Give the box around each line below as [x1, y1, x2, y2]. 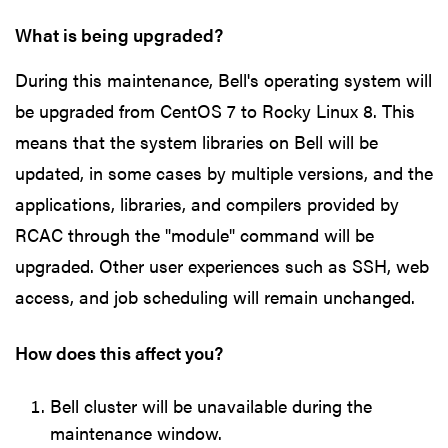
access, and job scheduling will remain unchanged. [15, 283, 415, 309]
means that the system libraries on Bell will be [15, 128, 378, 154]
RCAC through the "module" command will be [15, 221, 374, 247]
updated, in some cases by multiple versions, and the [15, 159, 433, 185]
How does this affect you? [15, 339, 223, 365]
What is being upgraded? [15, 21, 223, 47]
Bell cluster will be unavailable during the [50, 393, 372, 419]
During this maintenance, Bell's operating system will [15, 66, 432, 92]
